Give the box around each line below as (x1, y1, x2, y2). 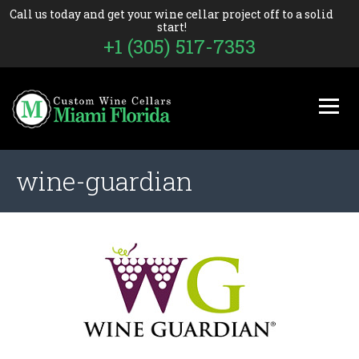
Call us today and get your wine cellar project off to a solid (10, 6, 333, 22)
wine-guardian (16, 163, 192, 198)
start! (156, 19, 187, 34)
